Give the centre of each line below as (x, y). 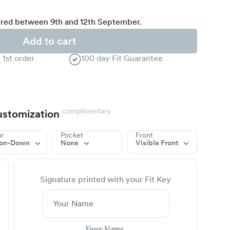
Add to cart (49, 41)
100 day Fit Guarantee (122, 59)
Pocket (72, 135)
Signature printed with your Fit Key (106, 180)
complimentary (86, 111)
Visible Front (157, 143)
